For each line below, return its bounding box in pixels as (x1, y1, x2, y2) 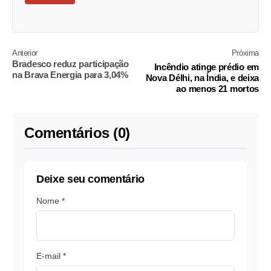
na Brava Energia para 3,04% (12, 70, 128, 80)
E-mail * (36, 251, 66, 261)
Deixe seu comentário (36, 173, 145, 186)
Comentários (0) (24, 125, 130, 142)
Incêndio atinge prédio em (154, 62, 259, 73)
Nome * (36, 196, 65, 206)
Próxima (231, 48, 259, 58)
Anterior (12, 48, 38, 58)
